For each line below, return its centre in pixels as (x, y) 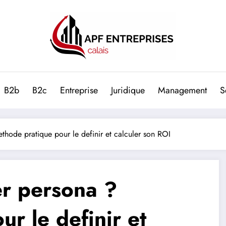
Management (182, 90)
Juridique (128, 90)
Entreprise (79, 90)
